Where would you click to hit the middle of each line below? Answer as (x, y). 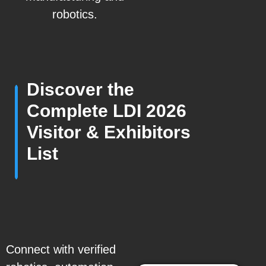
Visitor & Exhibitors (109, 132)
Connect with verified (61, 250)
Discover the (80, 90)
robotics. (75, 14)
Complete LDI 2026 (107, 111)
